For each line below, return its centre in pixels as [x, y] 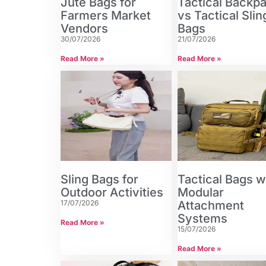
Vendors [84, 29]
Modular [201, 193]
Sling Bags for [99, 180]
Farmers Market [106, 16]
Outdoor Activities [112, 193]
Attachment [211, 206]
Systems [203, 219]
